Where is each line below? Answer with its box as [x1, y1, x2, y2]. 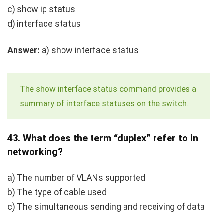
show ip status [17, 3, 75, 14]
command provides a [117, 83, 196, 93]
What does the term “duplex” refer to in [23, 132, 198, 144]
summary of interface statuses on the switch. [20, 98, 188, 108]
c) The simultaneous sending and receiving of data [7, 201, 205, 212]
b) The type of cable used [7, 186, 107, 197]
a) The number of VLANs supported [7, 172, 145, 183]
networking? [7, 145, 63, 157]
